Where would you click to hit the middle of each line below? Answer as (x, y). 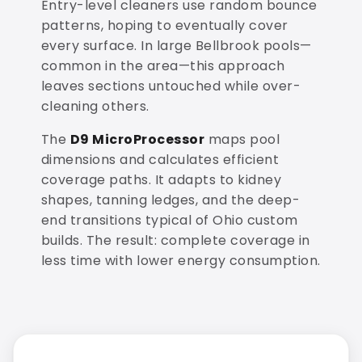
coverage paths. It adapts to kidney (161, 179)
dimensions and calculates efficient (160, 159)
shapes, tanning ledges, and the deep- (170, 200)
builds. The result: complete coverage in (175, 240)
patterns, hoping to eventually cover (164, 25)
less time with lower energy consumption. (181, 260)
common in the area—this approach (163, 65)
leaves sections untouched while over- (171, 86)
